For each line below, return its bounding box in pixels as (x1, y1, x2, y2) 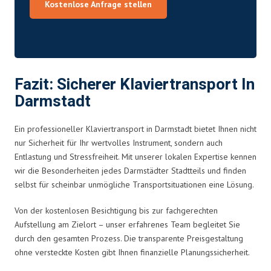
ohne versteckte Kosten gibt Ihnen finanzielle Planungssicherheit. (15, 246, 250, 258)
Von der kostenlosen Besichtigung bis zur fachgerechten (15, 204, 218, 216)
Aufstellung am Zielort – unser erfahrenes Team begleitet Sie (15, 218, 240, 230)
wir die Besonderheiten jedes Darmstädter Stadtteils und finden (15, 165, 246, 176)
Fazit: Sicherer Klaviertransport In (15, 73, 255, 96)
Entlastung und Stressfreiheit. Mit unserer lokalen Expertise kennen (15, 151, 256, 162)
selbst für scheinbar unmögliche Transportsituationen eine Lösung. (15, 178, 254, 190)
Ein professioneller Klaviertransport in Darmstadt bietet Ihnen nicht (15, 123, 256, 134)
